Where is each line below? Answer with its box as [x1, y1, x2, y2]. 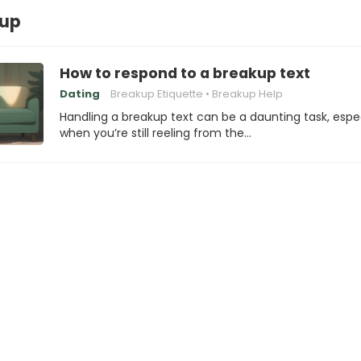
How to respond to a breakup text [60, 64, 310, 83]
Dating [60, 86, 100, 102]
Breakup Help [212, 86, 283, 102]
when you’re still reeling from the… [60, 125, 251, 141]
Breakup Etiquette [110, 86, 203, 102]
